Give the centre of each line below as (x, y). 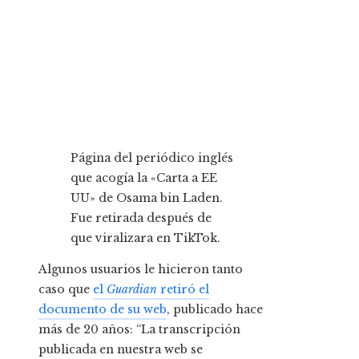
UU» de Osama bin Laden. (147, 198)
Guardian (132, 290)
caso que (66, 290)
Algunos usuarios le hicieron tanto (141, 270)
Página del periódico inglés (152, 158)
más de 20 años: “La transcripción (139, 330)
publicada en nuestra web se (121, 350)
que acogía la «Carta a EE (144, 178)
